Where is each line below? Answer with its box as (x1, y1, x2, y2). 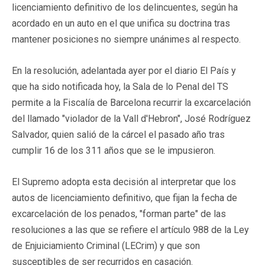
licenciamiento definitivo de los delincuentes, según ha (12, 1, 238, 13)
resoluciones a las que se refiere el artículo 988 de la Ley (12, 224, 249, 235)
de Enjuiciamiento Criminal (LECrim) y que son (12, 240, 200, 251)
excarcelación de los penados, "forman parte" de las (12, 208, 226, 219)
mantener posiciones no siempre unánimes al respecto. (12, 33, 241, 45)
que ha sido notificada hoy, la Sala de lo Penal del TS (12, 80, 228, 92)
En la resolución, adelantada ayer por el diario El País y (12, 64, 236, 76)
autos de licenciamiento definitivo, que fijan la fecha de (12, 192, 237, 203)
